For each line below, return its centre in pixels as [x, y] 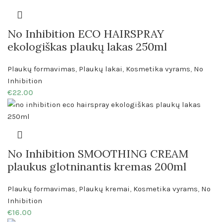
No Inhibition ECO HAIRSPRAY [86, 34]
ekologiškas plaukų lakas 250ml [87, 47]
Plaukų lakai [101, 69]
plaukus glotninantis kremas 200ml [97, 167]
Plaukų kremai [104, 189]
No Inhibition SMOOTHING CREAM [98, 154]
